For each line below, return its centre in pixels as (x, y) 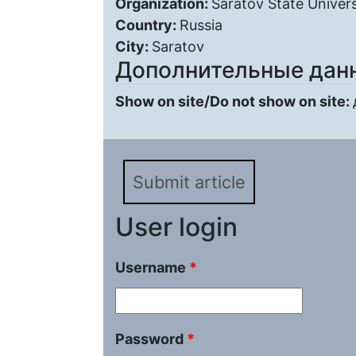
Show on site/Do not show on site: (234, 101)
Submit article (189, 182)
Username (152, 267)
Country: (147, 25)
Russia (201, 25)
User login (176, 227)
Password (151, 339)
